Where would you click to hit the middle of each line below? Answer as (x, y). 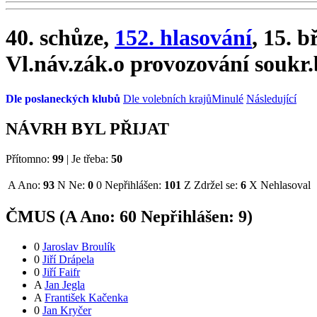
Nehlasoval (284, 185)
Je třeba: (90, 158)
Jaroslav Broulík (79, 247)
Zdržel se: (216, 185)
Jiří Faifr (61, 272)
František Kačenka (86, 298)
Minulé (227, 98)
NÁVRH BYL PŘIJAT (87, 128)
